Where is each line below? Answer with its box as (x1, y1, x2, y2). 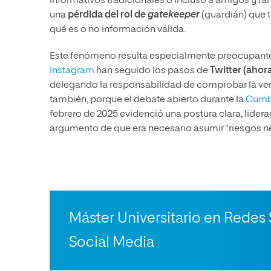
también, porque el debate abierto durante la (50, 95, 246, 105)
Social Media (69, 235, 154, 250)
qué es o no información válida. (50, 25, 186, 35)
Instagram (50, 66, 94, 76)
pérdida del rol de (68, 10, 148, 21)
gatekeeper (148, 10, 200, 21)
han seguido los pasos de (94, 66, 210, 76)
